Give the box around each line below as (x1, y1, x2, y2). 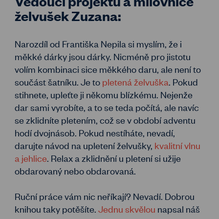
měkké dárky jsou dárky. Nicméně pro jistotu (15, 50, 191, 63)
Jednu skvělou (98, 202, 155, 215)
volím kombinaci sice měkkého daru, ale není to (15, 63, 201, 75)
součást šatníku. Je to (15, 75, 102, 88)
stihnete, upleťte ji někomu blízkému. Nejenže (15, 88, 193, 101)
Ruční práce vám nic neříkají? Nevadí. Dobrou (15, 190, 195, 202)
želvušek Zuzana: (15, 6, 121, 24)
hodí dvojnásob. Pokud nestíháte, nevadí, (15, 126, 175, 139)
